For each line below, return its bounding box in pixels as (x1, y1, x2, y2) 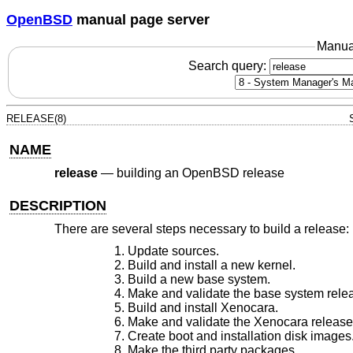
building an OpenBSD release (116, 166, 284, 180)
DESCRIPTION (9, 197, 107, 214)
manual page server (72, 11, 210, 28)
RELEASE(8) (6, 112, 66, 124)
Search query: (188, 58, 269, 72)
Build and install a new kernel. (127, 258, 295, 272)
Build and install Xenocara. (127, 300, 278, 314)
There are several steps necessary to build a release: (54, 222, 349, 236)
